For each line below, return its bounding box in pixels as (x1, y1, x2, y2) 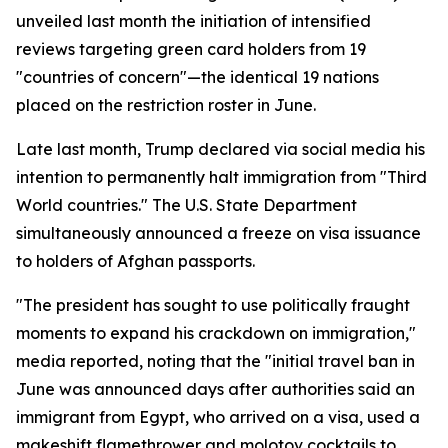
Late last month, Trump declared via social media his (16, 139, 425, 159)
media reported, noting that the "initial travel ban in (16, 351, 415, 371)
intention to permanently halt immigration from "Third (16, 167, 427, 187)
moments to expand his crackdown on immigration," (16, 323, 416, 343)
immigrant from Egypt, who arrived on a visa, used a (16, 407, 420, 427)
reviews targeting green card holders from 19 (16, 39, 366, 59)
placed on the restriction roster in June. (16, 95, 316, 115)
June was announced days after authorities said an (16, 379, 415, 399)
